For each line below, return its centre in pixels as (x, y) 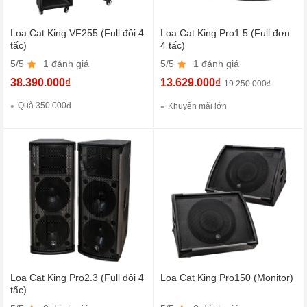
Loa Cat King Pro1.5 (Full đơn (225, 33)
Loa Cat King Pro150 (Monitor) (226, 277)
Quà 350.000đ (45, 106)
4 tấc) (172, 45)
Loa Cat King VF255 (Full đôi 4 (77, 33)
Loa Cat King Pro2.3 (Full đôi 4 (77, 277)
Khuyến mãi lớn (197, 106)
